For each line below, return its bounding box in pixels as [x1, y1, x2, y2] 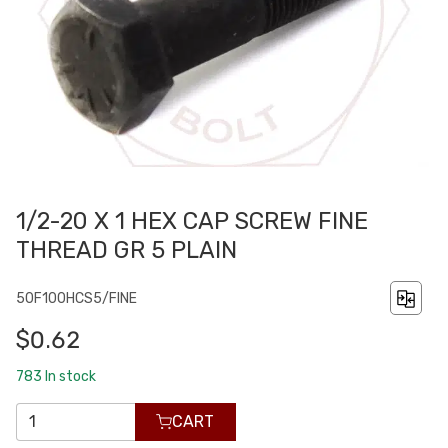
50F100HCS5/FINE [16, 289, 137, 307]
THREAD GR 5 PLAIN [16, 236, 237, 265]
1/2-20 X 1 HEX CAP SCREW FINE [16, 207, 368, 236]
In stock [45, 367, 96, 385]
